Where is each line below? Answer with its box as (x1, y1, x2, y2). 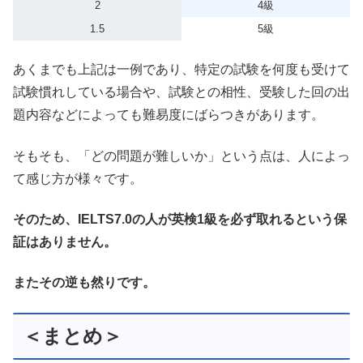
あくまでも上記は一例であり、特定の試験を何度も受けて (13, 62, 350, 77)
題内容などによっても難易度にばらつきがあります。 (13, 108, 324, 122)
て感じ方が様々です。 (13, 171, 143, 186)
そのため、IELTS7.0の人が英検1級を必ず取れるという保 (13, 212, 347, 226)
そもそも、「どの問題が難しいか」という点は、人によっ (13, 148, 350, 163)
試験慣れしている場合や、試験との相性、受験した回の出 (13, 85, 350, 100)
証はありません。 (13, 235, 117, 249)
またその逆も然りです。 (13, 275, 156, 290)
